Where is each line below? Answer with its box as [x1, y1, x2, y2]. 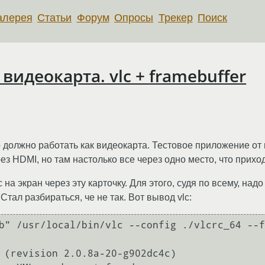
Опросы [114, 11, 154, 24]
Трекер [158, 11, 193, 24]
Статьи [37, 11, 72, 24]
